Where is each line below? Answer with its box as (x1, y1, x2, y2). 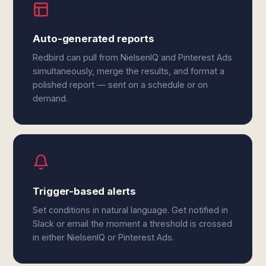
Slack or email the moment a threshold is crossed (33, 218, 233, 229)
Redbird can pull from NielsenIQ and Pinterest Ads (33, 52, 233, 62)
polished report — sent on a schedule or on (33, 80, 208, 90)
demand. (33, 93, 68, 103)
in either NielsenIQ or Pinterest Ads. (33, 232, 175, 242)
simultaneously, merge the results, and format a (33, 66, 225, 76)
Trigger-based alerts (33, 185, 137, 197)
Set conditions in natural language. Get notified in (33, 205, 229, 215)
